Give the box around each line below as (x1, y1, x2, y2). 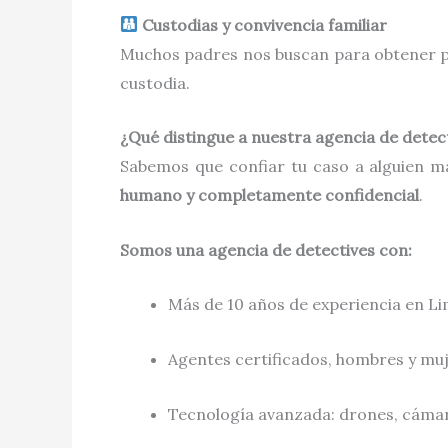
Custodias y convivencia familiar (138, 14, 388, 35)
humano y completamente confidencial (120, 185, 419, 206)
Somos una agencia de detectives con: (120, 239, 412, 260)
